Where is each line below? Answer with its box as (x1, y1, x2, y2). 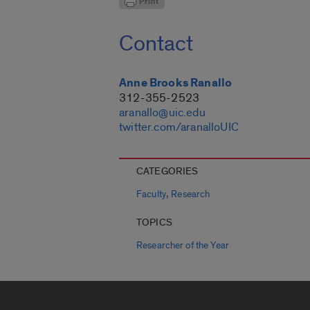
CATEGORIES (136, 165, 199, 179)
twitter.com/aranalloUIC (119, 120, 239, 135)
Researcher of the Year (136, 240, 229, 252)
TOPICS (136, 216, 172, 230)
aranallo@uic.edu (119, 105, 206, 120)
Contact (119, 30, 193, 58)
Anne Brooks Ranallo (119, 75, 232, 91)
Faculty (136, 189, 166, 201)
